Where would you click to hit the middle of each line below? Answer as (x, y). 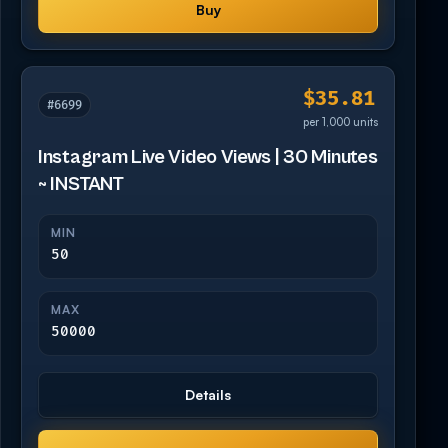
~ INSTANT (81, 185)
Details (208, 395)
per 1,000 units (340, 122)
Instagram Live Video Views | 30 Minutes (208, 158)
